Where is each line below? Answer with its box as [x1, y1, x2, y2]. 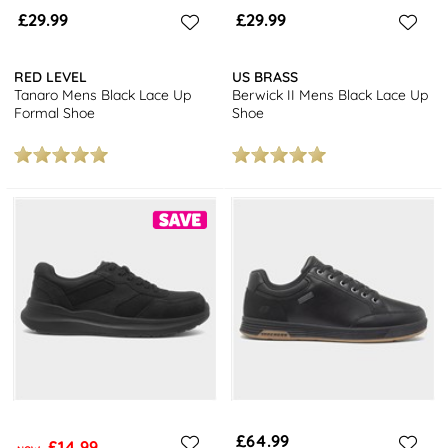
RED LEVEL [14, 68, 88, 87]
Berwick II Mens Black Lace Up [232, 86, 429, 105]
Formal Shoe [14, 104, 96, 123]
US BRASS [232, 68, 299, 87]
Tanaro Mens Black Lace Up [14, 86, 192, 105]
